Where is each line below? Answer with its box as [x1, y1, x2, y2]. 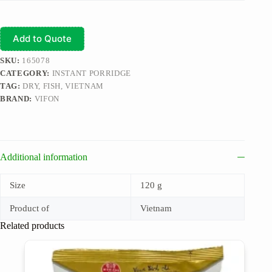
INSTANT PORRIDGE [52, 68, 131, 78]
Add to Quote [13, 33, 72, 44]
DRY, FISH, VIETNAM [22, 81, 104, 90]
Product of [10, 203, 49, 213]
